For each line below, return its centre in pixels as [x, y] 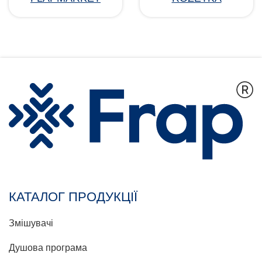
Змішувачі [31, 223]
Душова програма [48, 247]
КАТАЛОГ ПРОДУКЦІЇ [73, 196]
